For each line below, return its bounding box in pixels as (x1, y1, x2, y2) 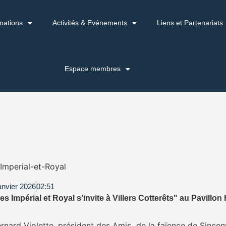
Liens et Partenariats (156, 19, 223, 27)
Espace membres (65, 65, 121, 73)
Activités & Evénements (52, 19, 127, 27)
